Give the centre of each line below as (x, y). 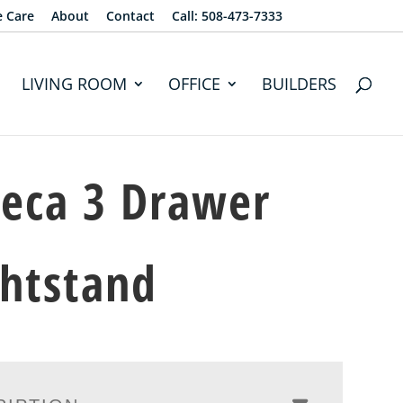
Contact (130, 15)
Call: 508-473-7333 (227, 15)
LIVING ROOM (75, 84)
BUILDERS (300, 84)
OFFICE (195, 84)
